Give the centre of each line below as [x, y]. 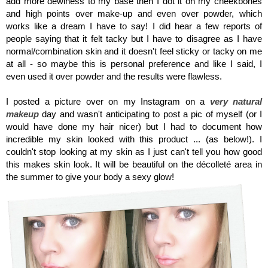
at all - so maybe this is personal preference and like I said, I [134, 63]
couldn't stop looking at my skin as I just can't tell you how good [134, 151]
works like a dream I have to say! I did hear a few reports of [134, 26]
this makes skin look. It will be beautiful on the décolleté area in [134, 164]
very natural [236, 101]
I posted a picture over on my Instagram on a [108, 101]
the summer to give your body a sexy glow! [90, 176]
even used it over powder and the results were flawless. [115, 76]
